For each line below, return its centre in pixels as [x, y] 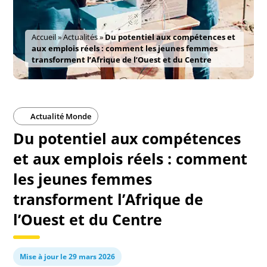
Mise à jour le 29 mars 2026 [68, 257]
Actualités [81, 37]
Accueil [44, 37]
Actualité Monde [60, 116]
